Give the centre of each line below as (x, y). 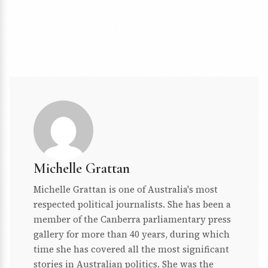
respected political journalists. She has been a (132, 205)
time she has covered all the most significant (131, 249)
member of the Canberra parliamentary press (132, 220)
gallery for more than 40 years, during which (132, 234)
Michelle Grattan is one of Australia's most (126, 190)
